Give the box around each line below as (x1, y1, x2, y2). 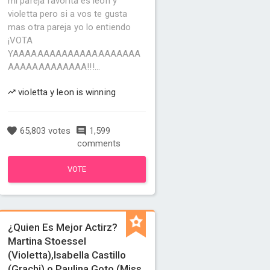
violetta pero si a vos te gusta (8, 8, 128, 19)
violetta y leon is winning (16, 87, 116, 98)
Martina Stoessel (8, 235, 87, 247)
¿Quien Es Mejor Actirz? (8, 221, 118, 233)
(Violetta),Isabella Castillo (8, 249, 127, 261)
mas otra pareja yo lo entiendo (8, 22, 131, 33)
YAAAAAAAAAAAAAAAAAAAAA (8, 48, 141, 59)
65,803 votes (17, 125, 71, 136)
